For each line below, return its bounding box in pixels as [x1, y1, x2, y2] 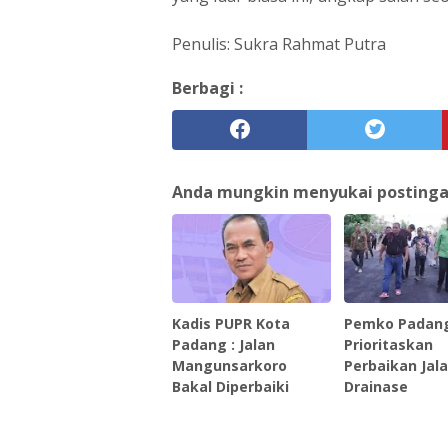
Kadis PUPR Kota [172, 313, 290, 333]
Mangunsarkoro [172, 355, 287, 375]
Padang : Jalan [172, 334, 275, 354]
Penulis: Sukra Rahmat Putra [172, 32, 390, 55]
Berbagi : [172, 76, 243, 99]
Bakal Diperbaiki [172, 376, 289, 396]
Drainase [344, 376, 409, 396]
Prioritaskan [344, 334, 434, 354]
